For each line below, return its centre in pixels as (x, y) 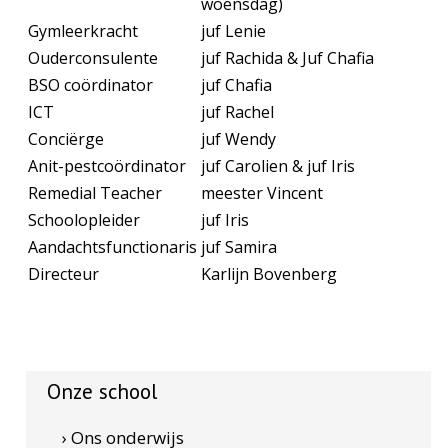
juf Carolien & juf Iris (278, 166)
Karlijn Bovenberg (269, 274)
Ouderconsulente (93, 58)
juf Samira (239, 247)
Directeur (64, 274)
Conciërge (66, 139)
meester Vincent (262, 193)
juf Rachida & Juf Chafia (288, 58)
